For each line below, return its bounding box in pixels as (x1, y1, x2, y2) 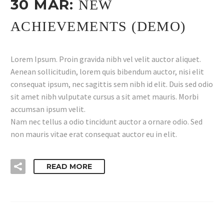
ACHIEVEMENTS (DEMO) (10, 18, 186, 34)
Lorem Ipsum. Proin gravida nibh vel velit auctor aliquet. (10, 53, 201, 64)
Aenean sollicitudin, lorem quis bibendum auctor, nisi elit (10, 66, 204, 76)
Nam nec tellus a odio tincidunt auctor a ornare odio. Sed (10, 116, 202, 126)
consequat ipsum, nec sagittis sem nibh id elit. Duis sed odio (10, 78, 213, 89)
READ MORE (46, 162, 92, 171)
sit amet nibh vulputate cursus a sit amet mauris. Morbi (10, 91, 198, 101)
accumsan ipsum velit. (10, 103, 85, 114)
